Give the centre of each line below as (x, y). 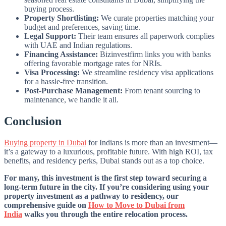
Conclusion (33, 121)
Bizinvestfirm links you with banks (154, 54)
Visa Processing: (52, 72)
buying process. (49, 9)
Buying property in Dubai (45, 142)
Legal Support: (50, 36)
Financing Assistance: (61, 54)
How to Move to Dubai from (136, 205)
